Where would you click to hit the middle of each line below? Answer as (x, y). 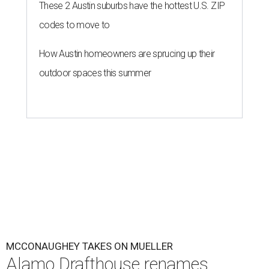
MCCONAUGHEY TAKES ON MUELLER (89, 246)
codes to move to (74, 25)
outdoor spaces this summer (95, 73)
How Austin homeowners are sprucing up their (127, 53)
